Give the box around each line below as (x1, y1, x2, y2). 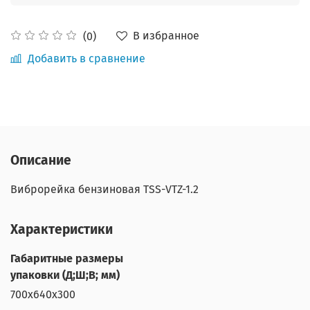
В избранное (133, 29, 199, 43)
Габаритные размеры (10, 251, 123, 265)
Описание (10, 152, 71, 168)
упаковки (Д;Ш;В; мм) (10, 268, 120, 282)
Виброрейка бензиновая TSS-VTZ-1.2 (10, 182, 199, 196)
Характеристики (10, 221, 113, 237)
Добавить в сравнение (28, 52, 145, 66)
